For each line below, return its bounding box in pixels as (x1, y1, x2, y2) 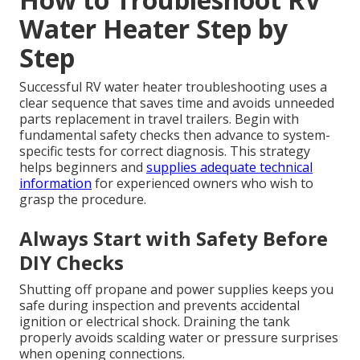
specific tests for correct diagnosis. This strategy (19, 142, 310, 161)
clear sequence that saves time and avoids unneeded (19, 94, 334, 112)
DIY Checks (19, 249, 124, 276)
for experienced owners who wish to (92, 174, 313, 193)
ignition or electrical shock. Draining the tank (19, 313, 290, 331)
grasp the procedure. (19, 190, 146, 209)
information (19, 174, 92, 193)
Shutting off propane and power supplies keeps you (19, 280, 333, 299)
